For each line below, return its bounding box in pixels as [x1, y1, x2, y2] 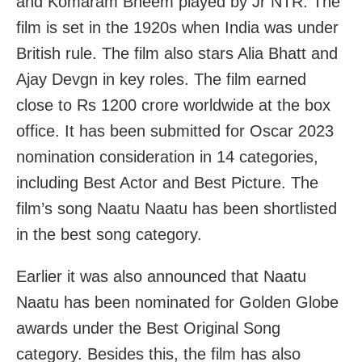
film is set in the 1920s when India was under [16, 18, 339, 36]
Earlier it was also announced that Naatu [16, 267, 306, 285]
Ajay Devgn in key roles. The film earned [16, 69, 306, 88]
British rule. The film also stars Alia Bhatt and [16, 44, 338, 62]
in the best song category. [16, 225, 202, 243]
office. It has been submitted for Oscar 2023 [16, 121, 334, 140]
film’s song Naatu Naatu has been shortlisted [16, 199, 337, 217]
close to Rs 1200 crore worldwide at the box [16, 95, 330, 114]
